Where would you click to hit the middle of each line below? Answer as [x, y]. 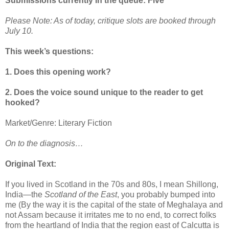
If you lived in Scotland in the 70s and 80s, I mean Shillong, [112, 184]
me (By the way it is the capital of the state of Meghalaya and [114, 204]
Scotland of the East [81, 194]
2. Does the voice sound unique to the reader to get [104, 92]
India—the [25, 194]
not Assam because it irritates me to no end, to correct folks [111, 215]
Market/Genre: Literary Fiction [59, 123]
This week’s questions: [49, 51]
